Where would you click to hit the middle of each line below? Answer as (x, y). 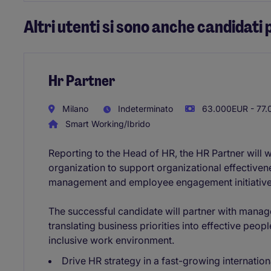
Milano (74, 108)
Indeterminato (144, 108)
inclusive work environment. (111, 240)
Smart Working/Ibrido (106, 124)
